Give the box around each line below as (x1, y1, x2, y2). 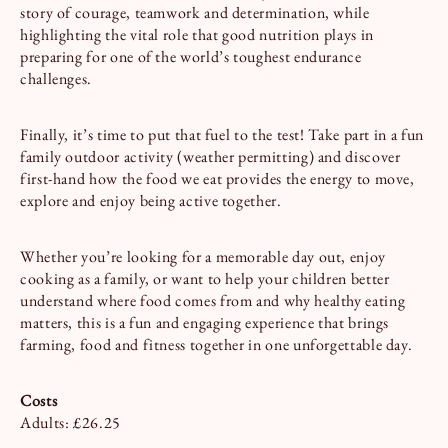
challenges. (20, 67, 93, 89)
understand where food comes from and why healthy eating (20, 289, 406, 311)
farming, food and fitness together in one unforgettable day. (20, 333, 413, 355)
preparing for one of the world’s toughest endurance (20, 45, 362, 67)
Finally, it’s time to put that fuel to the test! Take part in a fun (20, 123, 424, 145)
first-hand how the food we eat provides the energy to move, (20, 167, 415, 189)
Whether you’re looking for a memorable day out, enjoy (20, 245, 386, 267)
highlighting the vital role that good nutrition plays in (20, 23, 374, 45)
